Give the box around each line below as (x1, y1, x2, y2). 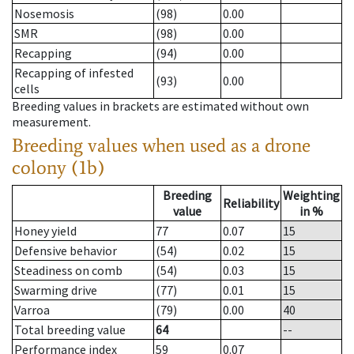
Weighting (283, 187, 340, 204)
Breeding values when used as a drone (12, 134, 311, 157)
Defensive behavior (14, 243, 117, 259)
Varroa (14, 302, 50, 318)
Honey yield (14, 223, 77, 239)
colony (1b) (12, 156, 105, 179)
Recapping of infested (14, 65, 134, 81)
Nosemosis (14, 6, 74, 22)
